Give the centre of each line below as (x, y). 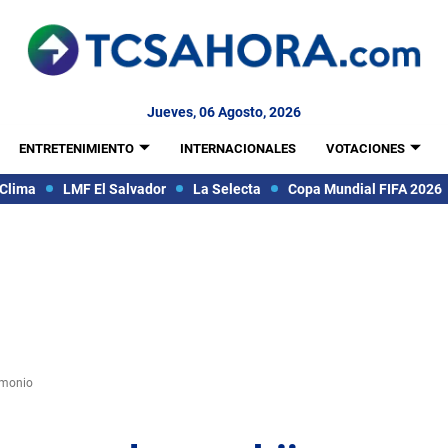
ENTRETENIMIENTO (76, 148)
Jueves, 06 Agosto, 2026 (224, 112)
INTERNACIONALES (237, 148)
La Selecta (226, 188)
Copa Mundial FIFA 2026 (364, 188)
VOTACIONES (365, 148)
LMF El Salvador (114, 188)
